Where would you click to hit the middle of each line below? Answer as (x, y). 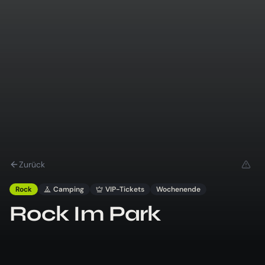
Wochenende (178, 189)
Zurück (32, 164)
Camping (69, 189)
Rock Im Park (85, 214)
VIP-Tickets (125, 189)
